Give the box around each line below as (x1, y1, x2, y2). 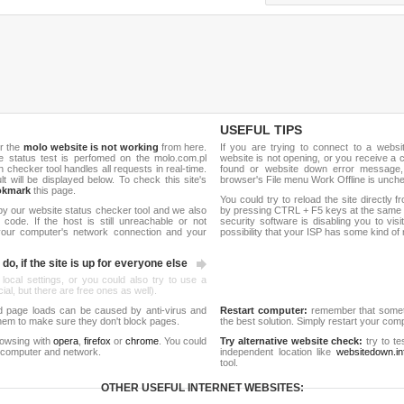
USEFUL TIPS (220, 123, 302, 137)
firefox (83, 335, 111, 346)
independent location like (220, 346, 337, 357)
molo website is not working (23, 142, 159, 152)
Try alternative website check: (220, 335, 363, 346)
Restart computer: (220, 305, 308, 316)
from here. (158, 142, 207, 152)
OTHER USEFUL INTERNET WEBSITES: (100, 381, 304, 394)
